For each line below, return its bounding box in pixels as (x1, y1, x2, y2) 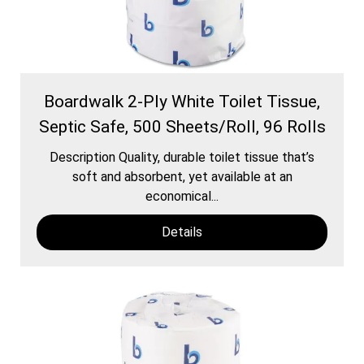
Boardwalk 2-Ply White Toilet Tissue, (44, 91, 320, 111)
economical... (145, 188, 219, 204)
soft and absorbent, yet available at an (71, 168, 292, 184)
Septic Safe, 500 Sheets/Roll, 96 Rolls (38, 116, 326, 136)
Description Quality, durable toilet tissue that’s (50, 149, 314, 165)
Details (162, 223, 202, 240)
